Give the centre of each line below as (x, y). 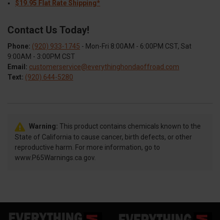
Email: (17, 67)
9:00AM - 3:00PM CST (41, 57)
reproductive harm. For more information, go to (87, 148)
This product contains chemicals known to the (129, 126)
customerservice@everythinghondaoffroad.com (104, 67)
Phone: (19, 46)
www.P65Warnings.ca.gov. (55, 158)
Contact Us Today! (48, 30)
